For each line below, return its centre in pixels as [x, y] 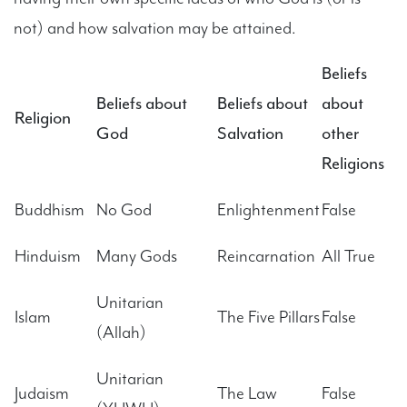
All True [348, 256]
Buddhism [50, 209]
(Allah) [121, 332]
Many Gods [137, 256]
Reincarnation [266, 256]
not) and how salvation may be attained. [155, 28]
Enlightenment [268, 209]
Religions [353, 163]
